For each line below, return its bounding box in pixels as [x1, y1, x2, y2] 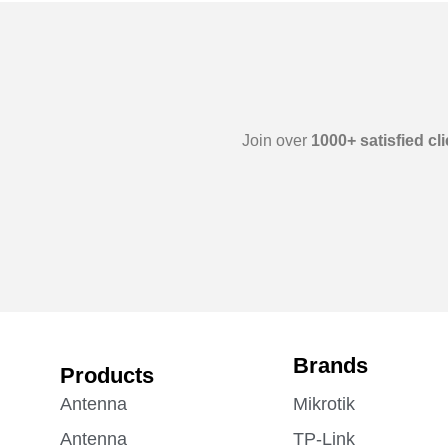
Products [60, 362, 154, 388]
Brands [293, 352, 369, 378]
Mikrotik [293, 394, 356, 414]
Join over [241, 131, 311, 149]
